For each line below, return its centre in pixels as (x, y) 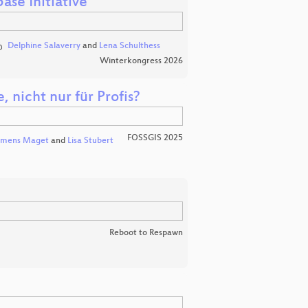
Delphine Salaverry (44, 46)
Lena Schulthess (129, 46)
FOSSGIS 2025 (155, 138)
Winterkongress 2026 (141, 62)
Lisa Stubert (90, 141)
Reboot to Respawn (146, 233)
